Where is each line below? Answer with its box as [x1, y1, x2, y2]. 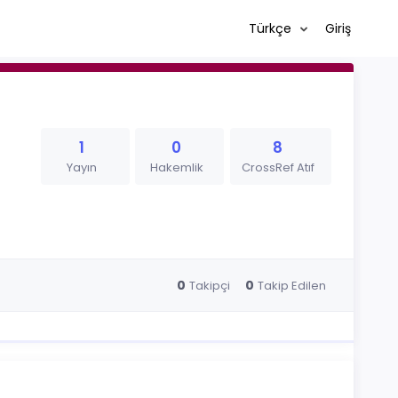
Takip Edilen [257, 276, 326, 294]
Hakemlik [149, 159, 203, 176]
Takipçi [188, 276, 230, 294]
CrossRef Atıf [241, 159, 314, 176]
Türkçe [248, 19, 295, 37]
